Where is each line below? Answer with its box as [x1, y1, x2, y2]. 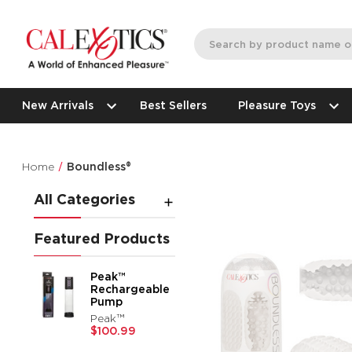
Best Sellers [140, 98, 207, 112]
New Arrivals [22, 98, 94, 112]
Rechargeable [90, 282, 170, 295]
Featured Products [34, 229, 170, 247]
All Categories [34, 191, 136, 208]
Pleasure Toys [238, 98, 317, 112]
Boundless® [67, 159, 132, 173]
